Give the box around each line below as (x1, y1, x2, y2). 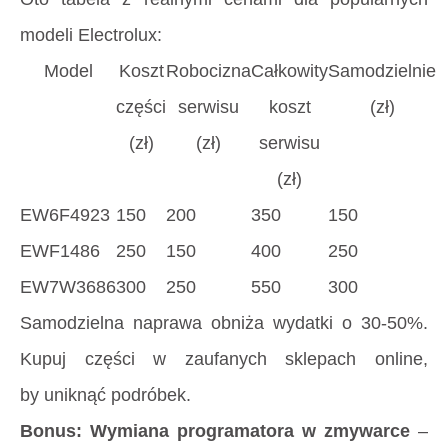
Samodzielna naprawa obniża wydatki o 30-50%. (20, 312, 428, 333)
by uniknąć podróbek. (20, 384, 191, 405)
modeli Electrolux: (20, 24, 162, 45)
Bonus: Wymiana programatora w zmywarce (20, 420, 410, 441)
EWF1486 (20, 240, 100, 261)
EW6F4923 (20, 204, 110, 225)
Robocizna (166, 60, 251, 81)
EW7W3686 (20, 276, 116, 297)
